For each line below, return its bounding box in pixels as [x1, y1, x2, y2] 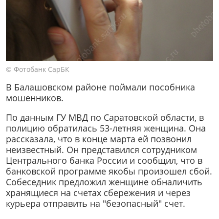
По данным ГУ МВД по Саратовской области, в [6, 111, 204, 123]
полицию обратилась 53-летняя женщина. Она [6, 122, 206, 134]
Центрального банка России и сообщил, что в [6, 154, 202, 166]
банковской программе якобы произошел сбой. [6, 165, 212, 177]
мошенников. [6, 92, 66, 104]
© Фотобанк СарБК [6, 64, 69, 74]
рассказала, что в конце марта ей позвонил [6, 132, 192, 145]
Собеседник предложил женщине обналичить [6, 175, 202, 188]
